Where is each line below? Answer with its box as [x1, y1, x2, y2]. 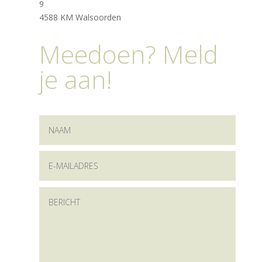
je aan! [39, 62, 112, 96]
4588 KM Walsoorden [39, 12, 122, 23]
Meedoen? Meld [39, 37, 219, 71]
